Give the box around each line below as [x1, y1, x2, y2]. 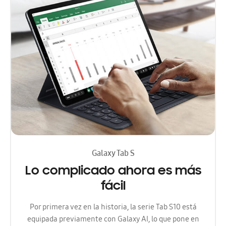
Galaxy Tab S [91, 147, 135, 161]
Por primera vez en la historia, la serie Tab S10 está [29, 201, 197, 214]
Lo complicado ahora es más [25, 164, 201, 178]
